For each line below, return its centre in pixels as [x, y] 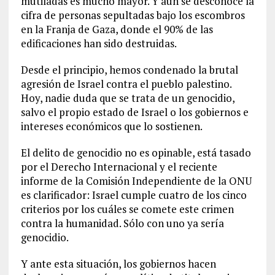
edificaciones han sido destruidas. [99, 44]
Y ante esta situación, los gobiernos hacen [118, 264]
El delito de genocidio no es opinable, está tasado [136, 153]
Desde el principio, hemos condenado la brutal [129, 70]
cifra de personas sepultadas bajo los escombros [133, 15]
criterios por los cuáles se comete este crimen [127, 209]
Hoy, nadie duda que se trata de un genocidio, [127, 98]
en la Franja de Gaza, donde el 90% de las [117, 29]
